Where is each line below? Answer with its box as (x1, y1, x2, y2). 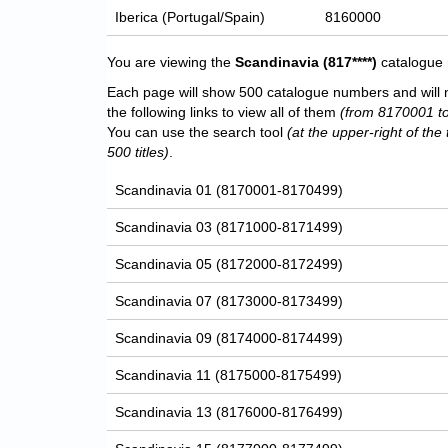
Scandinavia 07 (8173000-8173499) (115, 293, 344, 310)
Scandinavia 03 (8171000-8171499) (115, 219, 344, 236)
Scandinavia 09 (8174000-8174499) (115, 330, 344, 347)
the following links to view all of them (107, 104, 340, 121)
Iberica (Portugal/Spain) (115, 9, 266, 26)
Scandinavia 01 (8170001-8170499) (115, 182, 344, 199)
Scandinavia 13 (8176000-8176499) (115, 404, 344, 421)
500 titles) (107, 144, 169, 161)
